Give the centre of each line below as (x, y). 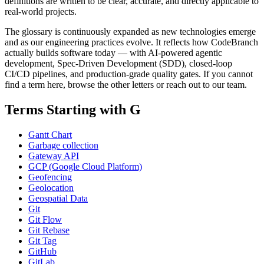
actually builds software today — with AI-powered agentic (113, 52)
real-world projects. (41, 11)
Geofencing (50, 177)
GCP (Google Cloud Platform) (85, 166)
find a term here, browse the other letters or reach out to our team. (126, 84)
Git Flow (45, 219)
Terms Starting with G (73, 109)
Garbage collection (63, 145)
